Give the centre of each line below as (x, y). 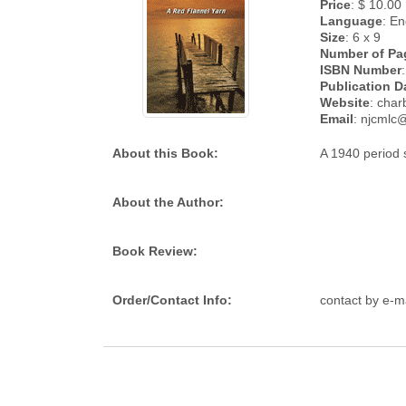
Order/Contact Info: (172, 300)
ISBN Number (361, 69)
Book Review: (155, 251)
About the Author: (168, 202)
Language (351, 20)
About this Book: (165, 153)
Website (345, 102)
